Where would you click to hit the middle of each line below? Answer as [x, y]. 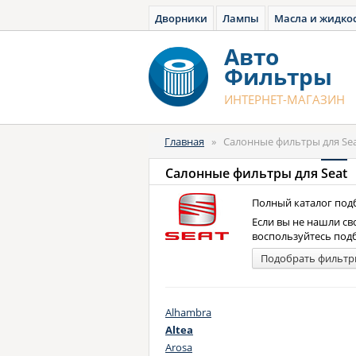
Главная [184, 141]
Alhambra [188, 312]
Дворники [181, 18]
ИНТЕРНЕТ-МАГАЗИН [284, 99]
